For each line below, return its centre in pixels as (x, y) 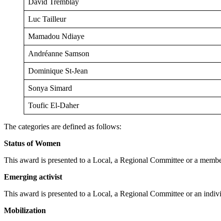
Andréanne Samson (59, 53)
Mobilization (25, 210)
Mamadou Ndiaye (56, 36)
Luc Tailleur (47, 19)
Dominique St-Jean (58, 71)
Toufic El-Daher (54, 105)
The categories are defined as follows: (63, 126)
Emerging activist (33, 177)
